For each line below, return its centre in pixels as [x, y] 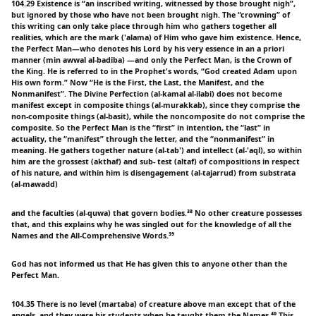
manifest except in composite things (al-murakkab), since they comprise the [156, 105]
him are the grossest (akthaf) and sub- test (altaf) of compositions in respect [156, 161]
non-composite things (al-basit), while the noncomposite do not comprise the [158, 116]
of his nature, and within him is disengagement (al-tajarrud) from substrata [153, 172]
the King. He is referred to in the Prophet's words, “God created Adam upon [154, 71]
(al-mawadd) [35, 184]
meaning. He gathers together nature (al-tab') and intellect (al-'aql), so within [157, 150]
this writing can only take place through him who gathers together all [144, 26]
